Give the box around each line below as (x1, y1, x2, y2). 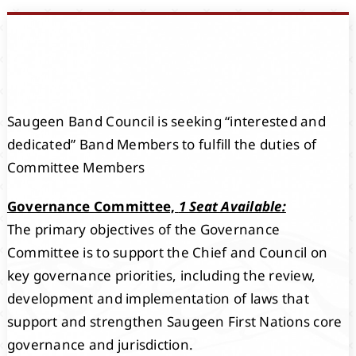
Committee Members (6, 157, 145, 176)
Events (19, 2, 60, 20)
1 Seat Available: (178, 196, 286, 215)
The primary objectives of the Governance (6, 219, 281, 238)
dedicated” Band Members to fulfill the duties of (6, 134, 317, 153)
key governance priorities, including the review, (6, 265, 316, 284)
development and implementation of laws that (6, 288, 309, 308)
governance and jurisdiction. (6, 335, 194, 354)
